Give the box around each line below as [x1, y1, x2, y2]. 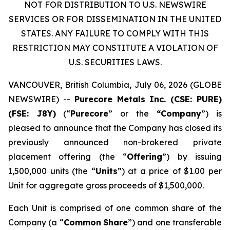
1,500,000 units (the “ [8, 166, 95, 176]
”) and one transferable [128, 217, 222, 227]
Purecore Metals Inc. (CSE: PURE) [74, 94, 222, 104]
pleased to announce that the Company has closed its [8, 123, 222, 133]
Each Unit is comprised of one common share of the [8, 203, 222, 213]
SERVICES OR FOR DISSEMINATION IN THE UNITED [9, 14, 221, 24]
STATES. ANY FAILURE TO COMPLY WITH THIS [21, 28, 209, 39]
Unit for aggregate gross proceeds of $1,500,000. [8, 180, 204, 190]
